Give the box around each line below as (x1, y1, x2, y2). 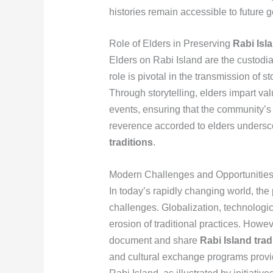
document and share (108, 235, 200, 246)
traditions (108, 137, 153, 148)
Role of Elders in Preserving (108, 38, 233, 49)
